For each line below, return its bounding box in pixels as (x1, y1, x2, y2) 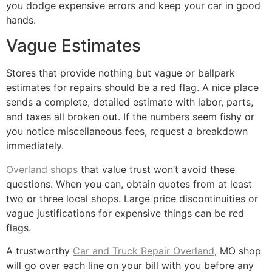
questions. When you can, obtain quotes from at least (6, 177, 252, 190)
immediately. (6, 140, 64, 152)
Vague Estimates (6, 35, 141, 56)
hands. (6, 13, 36, 26)
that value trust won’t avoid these (78, 163, 235, 175)
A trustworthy (6, 245, 73, 257)
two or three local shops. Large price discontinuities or (6, 192, 258, 205)
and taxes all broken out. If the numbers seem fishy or (6, 110, 254, 123)
